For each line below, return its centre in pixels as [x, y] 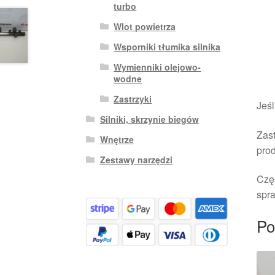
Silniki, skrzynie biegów [149, 119]
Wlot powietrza [145, 26]
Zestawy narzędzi [136, 159]
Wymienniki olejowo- [157, 67]
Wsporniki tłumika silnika [167, 46]
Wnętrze [117, 139]
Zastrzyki [133, 99]
